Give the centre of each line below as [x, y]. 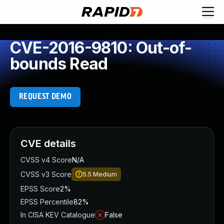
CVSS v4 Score [46, 160]
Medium [105, 174]
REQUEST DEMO [45, 97]
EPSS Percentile [47, 202]
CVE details [48, 143]
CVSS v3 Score [46, 174]
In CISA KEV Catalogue [58, 215]
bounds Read [59, 64]
